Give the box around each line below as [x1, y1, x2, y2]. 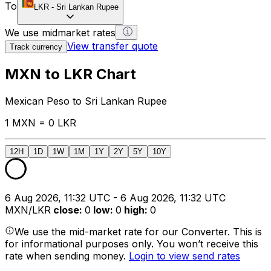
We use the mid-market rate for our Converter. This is [15, 225, 262, 238]
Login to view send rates [129, 249, 240, 262]
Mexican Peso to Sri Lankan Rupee [5, 94, 167, 107]
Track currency [10, 42, 62, 51]
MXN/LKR [5, 203, 51, 216]
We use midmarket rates [5, 26, 116, 39]
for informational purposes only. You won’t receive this [5, 237, 258, 250]
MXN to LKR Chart [5, 65, 136, 83]
